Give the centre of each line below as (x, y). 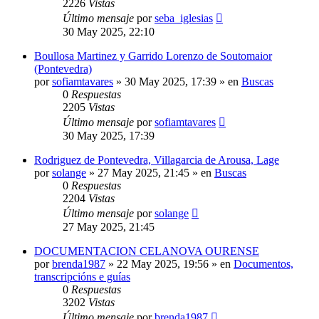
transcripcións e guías (82, 276)
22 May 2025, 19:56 (163, 263)
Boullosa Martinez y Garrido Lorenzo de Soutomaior (153, 56)
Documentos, (263, 263)
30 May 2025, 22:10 (109, 31)
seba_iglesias (184, 18)
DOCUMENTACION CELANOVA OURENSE (147, 251)
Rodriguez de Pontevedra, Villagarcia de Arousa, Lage (157, 159)
